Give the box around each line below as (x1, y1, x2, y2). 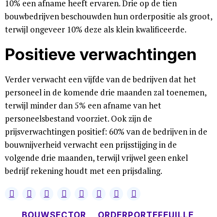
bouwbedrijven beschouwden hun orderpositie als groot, (5, 11, 212, 22)
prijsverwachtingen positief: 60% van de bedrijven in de (5, 126, 207, 137)
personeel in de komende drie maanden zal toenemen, (5, 87, 206, 98)
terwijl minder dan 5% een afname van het (5, 100, 161, 111)
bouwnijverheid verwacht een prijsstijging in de (5, 139, 177, 150)
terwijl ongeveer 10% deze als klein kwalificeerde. (5, 24, 186, 35)
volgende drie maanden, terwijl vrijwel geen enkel (5, 152, 188, 163)
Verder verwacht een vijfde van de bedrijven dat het (5, 74, 196, 85)
